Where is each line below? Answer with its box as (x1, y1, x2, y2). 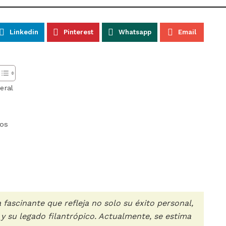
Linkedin (9, 28, 38, 36)
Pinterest (63, 28, 93, 36)
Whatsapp (118, 28, 151, 36)
